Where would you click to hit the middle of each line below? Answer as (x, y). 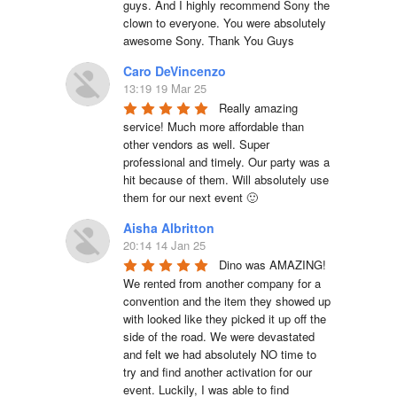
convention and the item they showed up (227, 300)
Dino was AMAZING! (272, 264)
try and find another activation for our (218, 371)
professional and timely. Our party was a (226, 161)
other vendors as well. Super (196, 144)
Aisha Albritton (169, 227)
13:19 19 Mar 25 (165, 88)
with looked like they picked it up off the (225, 318)
